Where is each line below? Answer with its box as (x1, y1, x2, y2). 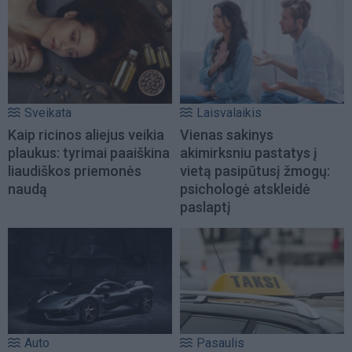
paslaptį (180, 199, 231, 216)
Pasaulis (196, 335, 244, 350)
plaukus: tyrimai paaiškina (8, 145, 170, 162)
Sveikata (24, 105, 71, 121)
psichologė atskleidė (180, 181, 310, 198)
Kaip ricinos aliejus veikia (8, 126, 164, 144)
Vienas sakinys (180, 126, 273, 144)
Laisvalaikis (196, 105, 262, 121)
